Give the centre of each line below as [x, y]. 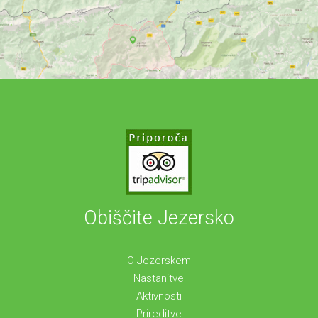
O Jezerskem [159, 260]
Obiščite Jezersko [159, 218]
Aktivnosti [159, 296]
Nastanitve [159, 278]
